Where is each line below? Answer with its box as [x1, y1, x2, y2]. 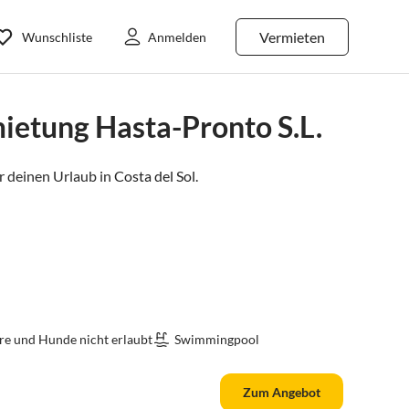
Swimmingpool [174, 331, 259, 347]
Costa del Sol [114, 167, 195, 184]
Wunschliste [22, 28, 92, 45]
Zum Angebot [243, 384, 320, 400]
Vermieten [259, 27, 325, 46]
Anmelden [148, 28, 206, 45]
